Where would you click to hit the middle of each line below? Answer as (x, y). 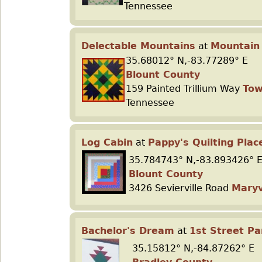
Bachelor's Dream (128, 231)
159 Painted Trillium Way (184, 89)
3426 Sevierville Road (180, 188)
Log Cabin (107, 142)
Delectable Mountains (138, 46)
